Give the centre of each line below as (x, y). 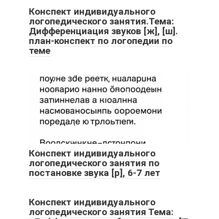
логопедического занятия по (94, 163)
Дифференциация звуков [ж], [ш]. (103, 31)
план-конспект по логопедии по (101, 41)
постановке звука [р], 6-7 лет (95, 173)
